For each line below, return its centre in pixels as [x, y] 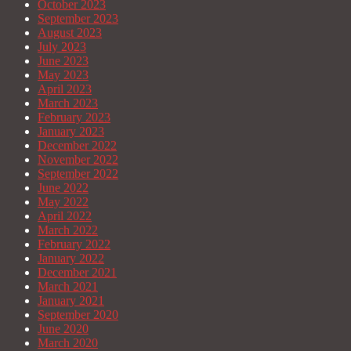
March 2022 [68, 230]
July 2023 [62, 47]
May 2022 [63, 202]
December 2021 [77, 273]
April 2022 [65, 216]
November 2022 [78, 160]
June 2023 [63, 61]
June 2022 [63, 188]
